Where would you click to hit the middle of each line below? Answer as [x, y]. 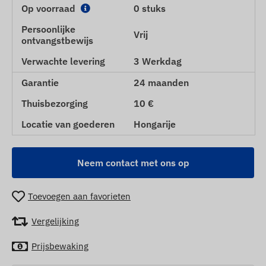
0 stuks [150, 8]
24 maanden [161, 82]
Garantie [40, 82]
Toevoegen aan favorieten [79, 197]
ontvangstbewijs [57, 40]
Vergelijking [55, 221]
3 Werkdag [158, 61]
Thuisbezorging [55, 103]
